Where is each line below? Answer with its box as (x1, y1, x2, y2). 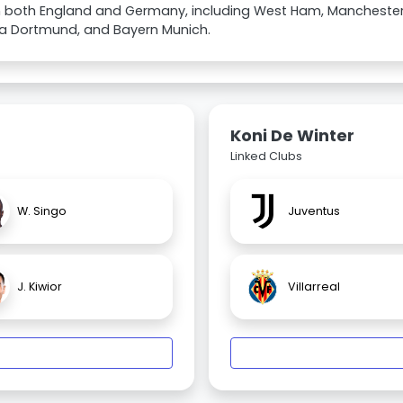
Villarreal (288, 279, 340, 295)
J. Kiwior (17, 279, 62, 295)
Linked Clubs (230, 148, 302, 165)
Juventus (288, 203, 340, 219)
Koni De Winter (230, 124, 354, 148)
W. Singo (17, 203, 67, 219)
